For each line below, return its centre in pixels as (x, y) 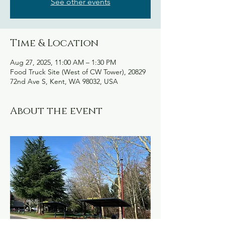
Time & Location (54, 43)
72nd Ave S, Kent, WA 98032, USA (64, 81)
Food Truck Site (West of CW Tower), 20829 (78, 72)
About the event (56, 111)
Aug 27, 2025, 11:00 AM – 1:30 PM (63, 62)
